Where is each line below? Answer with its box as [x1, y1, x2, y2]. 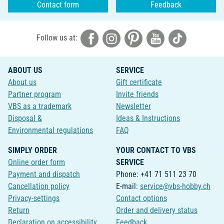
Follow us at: [36, 33, 79, 43]
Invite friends [115, 89, 158, 99]
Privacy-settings [8, 193, 59, 203]
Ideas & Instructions [115, 113, 180, 123]
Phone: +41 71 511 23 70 [115, 169, 196, 179]
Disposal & [8, 113, 42, 123]
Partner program [8, 89, 61, 99]
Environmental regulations [8, 125, 93, 135]
